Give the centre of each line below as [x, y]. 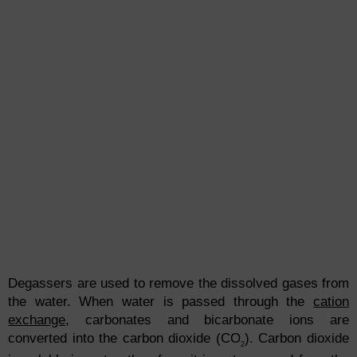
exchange [37, 320]
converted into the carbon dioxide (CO [124, 339]
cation [331, 302]
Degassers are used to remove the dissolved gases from [178, 284]
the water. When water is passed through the [161, 302]
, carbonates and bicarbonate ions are [207, 320]
